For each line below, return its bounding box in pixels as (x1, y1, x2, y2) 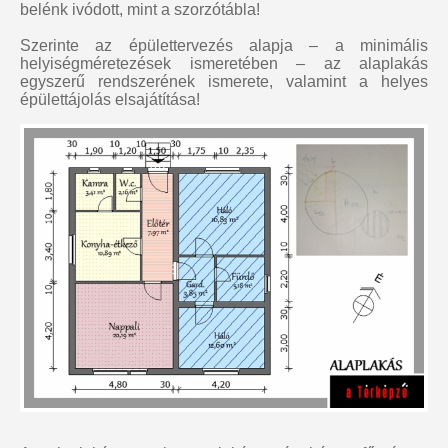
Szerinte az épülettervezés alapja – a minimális (20, 37, 428, 55)
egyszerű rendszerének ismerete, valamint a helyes (20, 73, 428, 91)
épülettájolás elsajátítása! (20, 91, 200, 109)
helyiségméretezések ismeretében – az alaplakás (20, 55, 428, 73)
